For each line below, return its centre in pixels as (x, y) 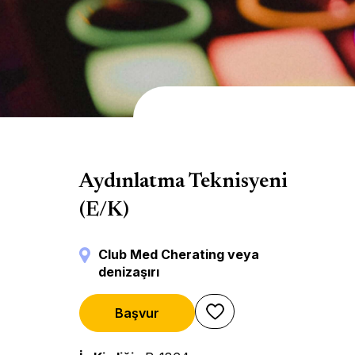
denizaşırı (129, 272)
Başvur (137, 313)
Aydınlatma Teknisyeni (183, 182)
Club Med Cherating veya (179, 254)
